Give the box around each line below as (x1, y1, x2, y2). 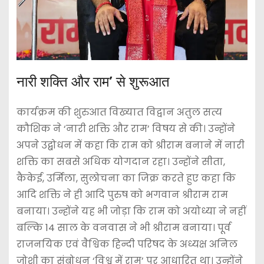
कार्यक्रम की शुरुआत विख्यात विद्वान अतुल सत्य (16, 105, 222, 119)
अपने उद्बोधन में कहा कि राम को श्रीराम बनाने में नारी (16, 138, 245, 152)
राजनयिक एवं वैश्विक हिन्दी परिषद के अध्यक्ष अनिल (16, 237, 237, 251)
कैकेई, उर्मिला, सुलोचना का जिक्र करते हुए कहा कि (16, 171, 236, 185)
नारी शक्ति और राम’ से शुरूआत (16, 73, 170, 90)
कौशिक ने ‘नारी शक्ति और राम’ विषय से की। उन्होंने (16, 121, 235, 136)
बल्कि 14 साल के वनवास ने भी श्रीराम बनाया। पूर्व (16, 220, 231, 235)
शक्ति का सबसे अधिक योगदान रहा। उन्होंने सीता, (16, 154, 225, 169)
